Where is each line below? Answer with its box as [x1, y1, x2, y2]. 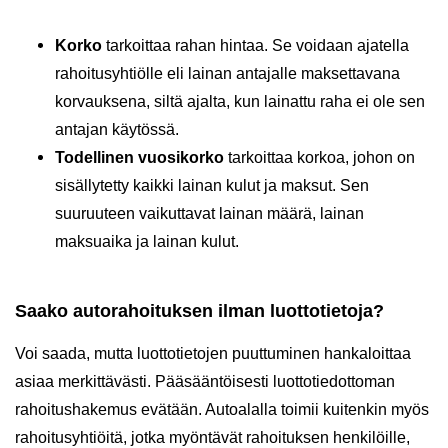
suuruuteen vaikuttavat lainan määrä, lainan [55, 204, 364, 222]
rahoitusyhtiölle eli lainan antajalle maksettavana [55, 64, 400, 82]
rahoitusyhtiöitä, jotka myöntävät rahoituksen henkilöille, [15, 428, 410, 446]
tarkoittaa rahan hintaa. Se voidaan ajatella [102, 36, 409, 54]
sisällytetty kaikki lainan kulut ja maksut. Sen [55, 176, 369, 194]
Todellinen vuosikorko [55, 148, 224, 166]
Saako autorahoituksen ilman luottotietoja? [15, 300, 384, 321]
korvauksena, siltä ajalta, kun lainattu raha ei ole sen [55, 92, 425, 110]
